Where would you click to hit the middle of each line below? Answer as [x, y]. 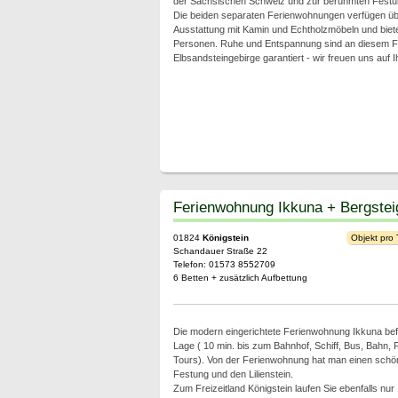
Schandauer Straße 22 [220, 251]
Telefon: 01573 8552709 [224, 264]
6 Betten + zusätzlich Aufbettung [240, 278]
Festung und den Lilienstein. [233, 374]
